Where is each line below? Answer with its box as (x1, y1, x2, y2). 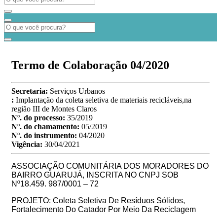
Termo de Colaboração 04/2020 (11, 58, 169, 72)
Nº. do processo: (11, 113, 67, 122)
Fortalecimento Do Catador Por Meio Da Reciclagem (11, 205, 196, 214)
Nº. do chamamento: (11, 122, 81, 131)
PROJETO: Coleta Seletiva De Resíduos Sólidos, (11, 196, 185, 205)
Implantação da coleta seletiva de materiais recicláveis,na (16, 95, 191, 104)
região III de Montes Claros (11, 104, 97, 113)
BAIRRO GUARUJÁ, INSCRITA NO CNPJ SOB (11, 170, 181, 179)
